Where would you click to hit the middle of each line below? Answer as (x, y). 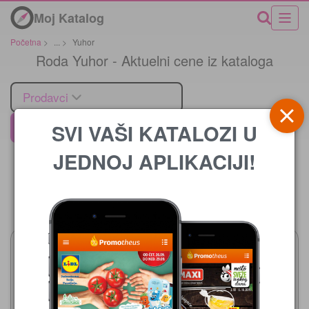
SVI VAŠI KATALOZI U (154, 133)
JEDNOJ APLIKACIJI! (154, 161)
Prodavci (46, 97)
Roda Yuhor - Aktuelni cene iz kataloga (154, 60)
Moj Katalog (69, 18)
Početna (26, 42)
